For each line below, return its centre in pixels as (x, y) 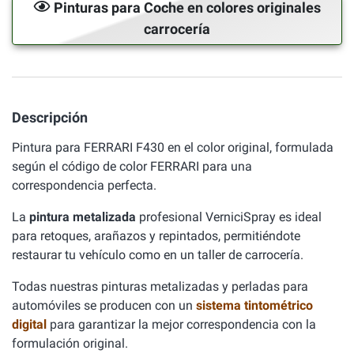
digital (31, 324)
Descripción (50, 117)
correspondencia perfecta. (84, 185)
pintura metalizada (83, 217)
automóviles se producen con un (104, 305)
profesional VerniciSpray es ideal (229, 217)
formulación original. (70, 343)
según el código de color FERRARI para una (132, 166)
